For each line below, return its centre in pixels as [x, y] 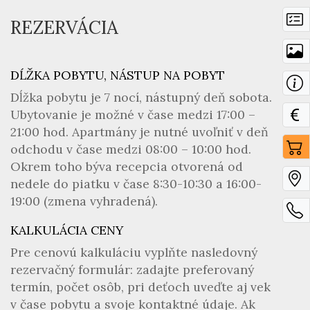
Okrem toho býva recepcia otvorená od [127, 166]
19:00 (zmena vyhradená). [84, 201]
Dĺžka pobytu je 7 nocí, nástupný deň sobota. [141, 97]
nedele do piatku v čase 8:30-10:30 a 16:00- [136, 184]
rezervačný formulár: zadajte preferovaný [132, 270]
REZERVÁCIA [64, 27]
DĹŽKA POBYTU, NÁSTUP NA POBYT [118, 75]
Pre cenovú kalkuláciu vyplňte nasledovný [134, 252]
